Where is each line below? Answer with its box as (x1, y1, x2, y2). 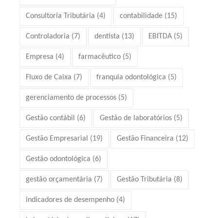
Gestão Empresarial (26, 135, 89, 143)
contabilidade (120, 12, 163, 20)
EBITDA (148, 32, 172, 40)
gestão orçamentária (26, 176, 92, 184)
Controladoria (26, 32, 70, 40)
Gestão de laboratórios (100, 114, 172, 123)
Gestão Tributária (117, 176, 172, 184)
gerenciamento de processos (26, 94, 117, 102)
